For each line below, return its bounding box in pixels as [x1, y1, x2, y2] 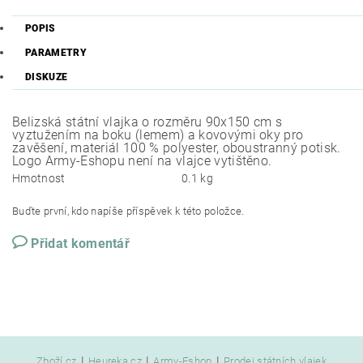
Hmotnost [12, 171, 66, 185]
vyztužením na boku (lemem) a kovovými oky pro [12, 126, 304, 143]
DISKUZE [25, 70, 68, 83]
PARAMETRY [25, 46, 87, 58]
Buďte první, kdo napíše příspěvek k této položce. [12, 204, 245, 217]
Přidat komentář [31, 235, 130, 251]
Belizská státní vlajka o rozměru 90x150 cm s [12, 113, 283, 130]
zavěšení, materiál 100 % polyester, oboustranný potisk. [12, 139, 341, 156]
